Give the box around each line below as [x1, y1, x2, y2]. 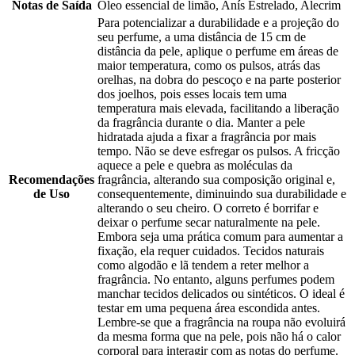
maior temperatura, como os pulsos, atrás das [97, 59, 320, 73]
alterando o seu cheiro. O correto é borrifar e [97, 201, 319, 216]
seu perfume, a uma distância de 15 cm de [97, 30, 306, 44]
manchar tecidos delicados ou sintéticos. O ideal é [97, 287, 345, 301]
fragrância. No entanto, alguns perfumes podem [97, 273, 334, 287]
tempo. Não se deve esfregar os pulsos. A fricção [97, 144, 340, 158]
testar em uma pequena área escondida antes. [97, 301, 320, 315]
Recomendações [9, 173, 94, 187]
